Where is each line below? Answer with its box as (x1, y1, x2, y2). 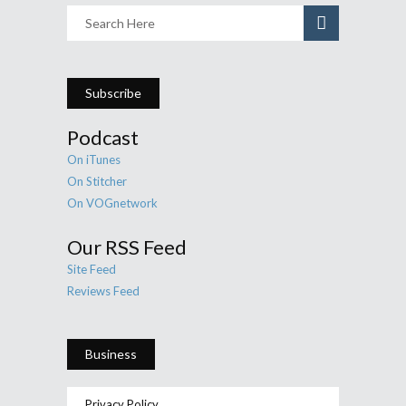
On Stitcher (67, 174, 127, 189)
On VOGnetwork (67, 196, 158, 211)
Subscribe (85, 85, 141, 101)
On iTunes (67, 152, 121, 168)
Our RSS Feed (67, 235, 187, 260)
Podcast (67, 125, 139, 150)
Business (85, 346, 137, 362)
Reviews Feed (67, 284, 140, 299)
